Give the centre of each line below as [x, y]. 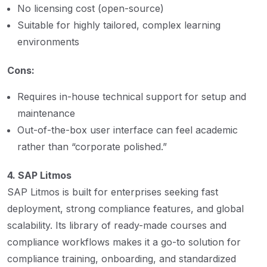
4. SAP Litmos [39, 175]
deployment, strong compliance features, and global [125, 208]
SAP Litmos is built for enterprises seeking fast [113, 192]
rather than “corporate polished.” [92, 146]
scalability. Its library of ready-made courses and [117, 225]
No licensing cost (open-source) [91, 8]
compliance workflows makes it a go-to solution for [124, 242]
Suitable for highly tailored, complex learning [119, 25]
